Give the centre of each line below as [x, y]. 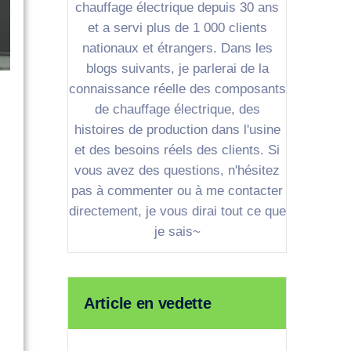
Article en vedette [148, 304]
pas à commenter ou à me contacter [177, 190]
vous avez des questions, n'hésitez [177, 170]
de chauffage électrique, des [177, 109]
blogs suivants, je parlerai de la [177, 68]
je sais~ [177, 231]
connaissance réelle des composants [177, 89]
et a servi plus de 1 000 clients [177, 27]
